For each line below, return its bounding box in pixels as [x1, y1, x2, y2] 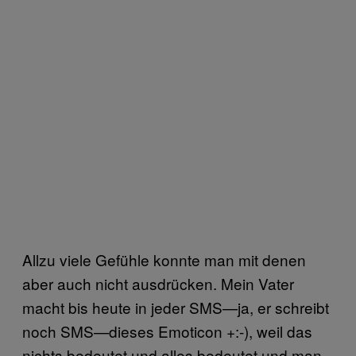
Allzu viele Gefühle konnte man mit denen [22, 248, 306, 270]
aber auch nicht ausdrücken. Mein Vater [22, 272, 294, 294]
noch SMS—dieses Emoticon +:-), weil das [22, 319, 312, 342]
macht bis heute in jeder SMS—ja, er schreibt [22, 296, 329, 318]
